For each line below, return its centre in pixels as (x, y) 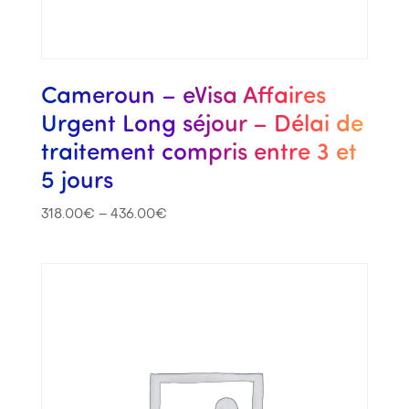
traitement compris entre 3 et (199, 151)
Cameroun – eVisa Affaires (183, 94)
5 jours (77, 179)
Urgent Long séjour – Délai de (202, 122)
